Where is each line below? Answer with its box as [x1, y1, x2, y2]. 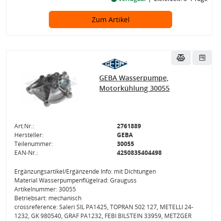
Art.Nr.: [14, 122, 34, 130]
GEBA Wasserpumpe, [99, 73, 169, 82]
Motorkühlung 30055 [99, 83, 170, 93]
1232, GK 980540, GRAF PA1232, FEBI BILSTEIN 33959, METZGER [14, 212, 191, 220]
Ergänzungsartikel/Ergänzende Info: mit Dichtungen [14, 167, 156, 176]
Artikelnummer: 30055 [14, 185, 76, 193]
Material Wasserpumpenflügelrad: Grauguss [14, 176, 137, 184]
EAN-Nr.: [14, 148, 38, 157]
